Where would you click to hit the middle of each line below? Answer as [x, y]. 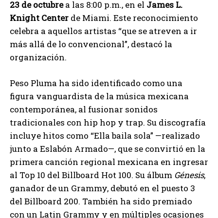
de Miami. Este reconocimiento [133, 18]
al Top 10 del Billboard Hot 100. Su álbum [92, 175]
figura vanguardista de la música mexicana [99, 96]
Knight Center [39, 18]
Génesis [189, 175]
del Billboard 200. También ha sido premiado [101, 201]
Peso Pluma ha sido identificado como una [96, 83]
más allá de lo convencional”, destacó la [91, 44]
